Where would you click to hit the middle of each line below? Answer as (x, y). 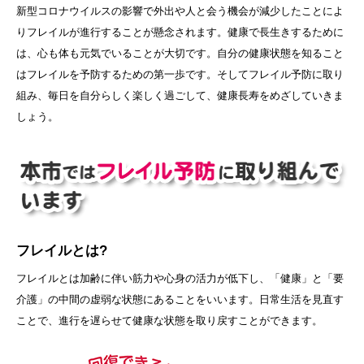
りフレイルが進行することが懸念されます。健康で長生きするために (180, 32)
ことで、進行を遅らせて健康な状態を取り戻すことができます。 (169, 320)
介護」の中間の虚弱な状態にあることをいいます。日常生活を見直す (180, 299)
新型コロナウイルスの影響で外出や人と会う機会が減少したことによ (180, 11)
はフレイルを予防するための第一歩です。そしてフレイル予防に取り (180, 75)
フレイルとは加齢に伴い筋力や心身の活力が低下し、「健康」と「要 (180, 278)
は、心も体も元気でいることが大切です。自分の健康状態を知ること (180, 54)
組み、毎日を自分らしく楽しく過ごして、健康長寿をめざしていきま (180, 96)
